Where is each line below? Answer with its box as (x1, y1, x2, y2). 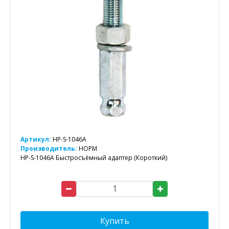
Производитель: (20, 144, 79, 153)
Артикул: (20, 134, 51, 144)
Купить (100, 215, 129, 226)
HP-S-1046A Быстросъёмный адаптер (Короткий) (20, 153, 167, 162)
